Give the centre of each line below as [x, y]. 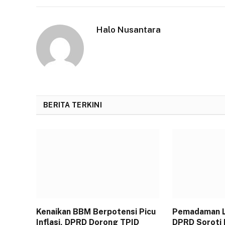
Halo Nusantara [129, 29]
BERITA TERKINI [73, 105]
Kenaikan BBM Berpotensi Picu [96, 211]
